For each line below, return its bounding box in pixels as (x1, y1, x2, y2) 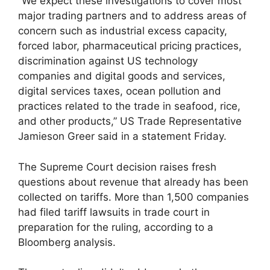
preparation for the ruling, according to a (18, 221, 213, 233)
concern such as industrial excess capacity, (18, 25, 227, 37)
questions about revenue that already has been (18, 175, 248, 188)
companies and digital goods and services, (18, 70, 225, 83)
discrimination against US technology (18, 55, 198, 67)
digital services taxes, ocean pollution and (18, 85, 221, 98)
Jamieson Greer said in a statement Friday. (18, 130, 227, 143)
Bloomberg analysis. (18, 236, 116, 248)
